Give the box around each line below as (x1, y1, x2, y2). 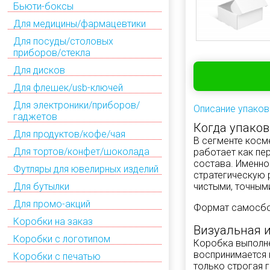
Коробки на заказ (13, 215, 93, 227)
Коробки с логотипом (13, 233, 110, 245)
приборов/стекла (13, 46, 90, 58)
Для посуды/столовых (13, 35, 113, 47)
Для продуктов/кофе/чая (13, 128, 125, 140)
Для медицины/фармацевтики (13, 17, 146, 30)
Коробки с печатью (13, 250, 101, 262)
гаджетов (13, 110, 57, 122)
